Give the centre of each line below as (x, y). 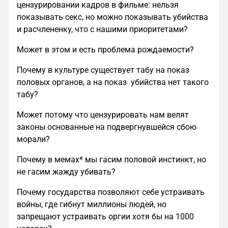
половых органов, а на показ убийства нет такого (113, 82)
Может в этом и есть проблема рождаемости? (105, 50)
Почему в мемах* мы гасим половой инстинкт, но (111, 160)
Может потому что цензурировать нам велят (103, 115)
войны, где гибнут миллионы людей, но (92, 204)
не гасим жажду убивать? (67, 172)
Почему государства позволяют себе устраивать (111, 192)
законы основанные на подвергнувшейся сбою (107, 127)
